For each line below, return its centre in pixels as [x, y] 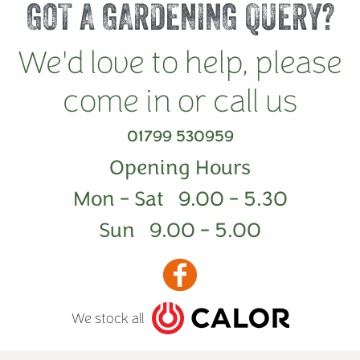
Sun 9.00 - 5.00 [180, 230]
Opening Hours [180, 168]
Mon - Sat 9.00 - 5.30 [180, 199]
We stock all [107, 318]
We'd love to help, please [180, 63]
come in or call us [180, 102]
